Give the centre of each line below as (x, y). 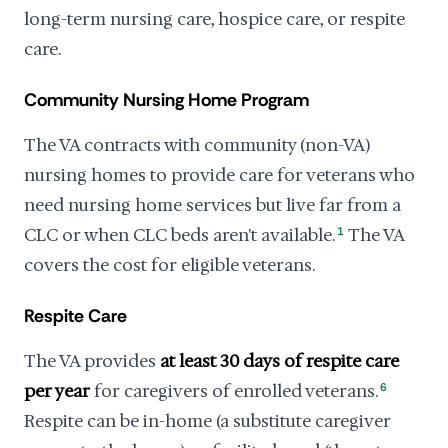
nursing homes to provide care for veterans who (219, 175)
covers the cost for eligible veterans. (169, 265)
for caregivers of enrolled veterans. (234, 391)
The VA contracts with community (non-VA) (197, 145)
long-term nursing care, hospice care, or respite (214, 19)
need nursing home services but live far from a (212, 205)
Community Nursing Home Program (166, 100)
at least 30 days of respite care (279, 361)
